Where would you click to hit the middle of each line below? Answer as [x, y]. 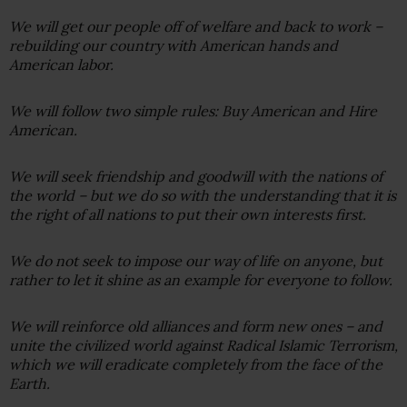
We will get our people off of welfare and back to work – [196, 26]
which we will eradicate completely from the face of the [196, 364]
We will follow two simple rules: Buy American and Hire [193, 110]
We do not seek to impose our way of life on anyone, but [196, 260]
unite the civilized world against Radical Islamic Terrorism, [203, 345]
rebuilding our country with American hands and [174, 45]
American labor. [61, 64]
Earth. [30, 383]
